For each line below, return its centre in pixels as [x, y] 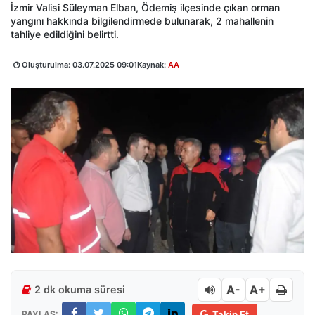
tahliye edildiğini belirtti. [65, 34]
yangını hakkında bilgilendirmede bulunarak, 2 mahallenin [142, 21]
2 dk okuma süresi [80, 290]
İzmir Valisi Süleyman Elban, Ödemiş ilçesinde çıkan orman [145, 7]
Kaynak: [153, 65]
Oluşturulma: [46, 65]
